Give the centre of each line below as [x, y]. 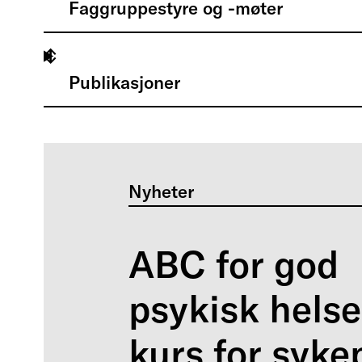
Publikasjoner [124, 82]
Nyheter [161, 191]
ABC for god [234, 264]
